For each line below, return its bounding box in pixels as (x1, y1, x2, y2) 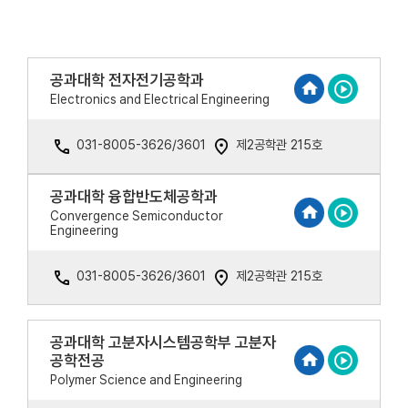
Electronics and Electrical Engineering (50, 92, 270, 107)
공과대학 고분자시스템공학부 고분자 (50, 333, 276, 352)
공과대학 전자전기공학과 (50, 71, 204, 89)
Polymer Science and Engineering (50, 372, 242, 387)
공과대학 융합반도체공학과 (50, 188, 218, 206)
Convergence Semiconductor (50, 209, 223, 223)
